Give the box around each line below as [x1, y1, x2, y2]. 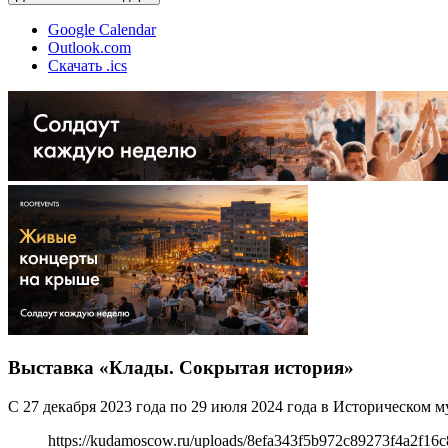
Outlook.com [48, 38, 131, 56]
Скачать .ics [48, 56, 127, 74]
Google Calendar [48, 20, 156, 38]
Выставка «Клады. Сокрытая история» [8, 357, 354, 379]
